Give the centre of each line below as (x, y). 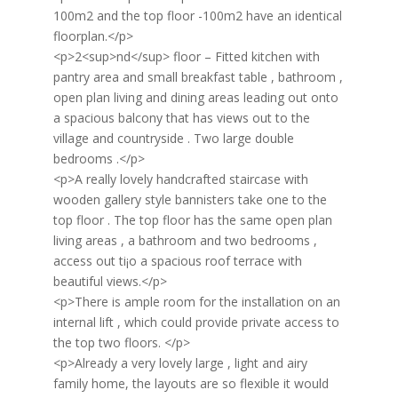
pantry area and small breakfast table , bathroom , (198, 77)
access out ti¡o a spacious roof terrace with (177, 261)
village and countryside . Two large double (173, 138)
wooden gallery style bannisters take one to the (190, 199)
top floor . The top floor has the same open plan (192, 220)
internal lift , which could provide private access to (196, 322)
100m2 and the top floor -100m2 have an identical (197, 16)
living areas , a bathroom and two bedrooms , (185, 240)
